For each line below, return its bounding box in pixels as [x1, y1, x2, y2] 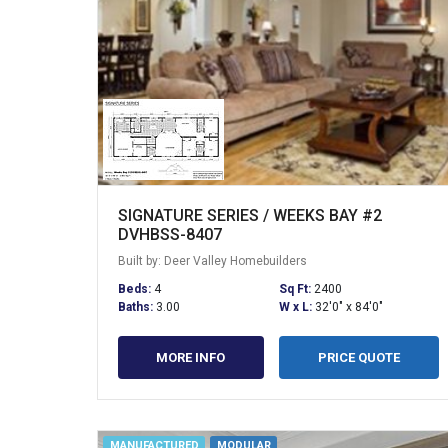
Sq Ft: [278, 281, 314, 296]
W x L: [278, 299, 315, 314]
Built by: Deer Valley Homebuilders [118, 253, 307, 268]
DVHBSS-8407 [118, 224, 222, 244]
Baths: [118, 299, 156, 314]
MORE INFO [156, 349, 226, 365]
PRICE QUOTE [317, 349, 400, 365]
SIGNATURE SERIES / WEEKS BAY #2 [118, 205, 382, 225]
